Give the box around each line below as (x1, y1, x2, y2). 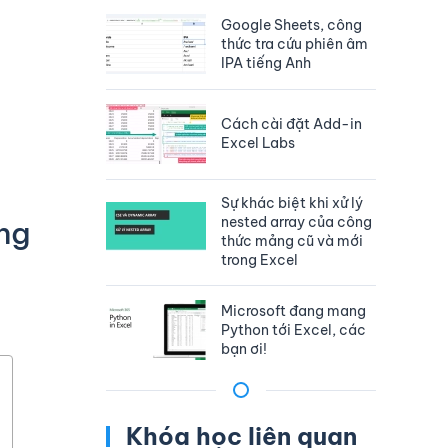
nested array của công (221, 213, 372, 232)
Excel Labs (221, 134, 295, 153)
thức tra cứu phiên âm (221, 34, 368, 53)
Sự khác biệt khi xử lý (221, 194, 363, 213)
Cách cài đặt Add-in (221, 115, 362, 134)
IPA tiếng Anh (221, 53, 311, 72)
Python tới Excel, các (221, 320, 366, 339)
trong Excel (221, 251, 298, 270)
